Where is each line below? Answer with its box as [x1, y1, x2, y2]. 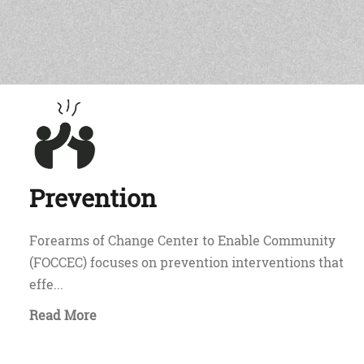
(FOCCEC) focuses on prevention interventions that [29, 253, 344, 271]
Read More [29, 306, 97, 323]
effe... [29, 275, 63, 292]
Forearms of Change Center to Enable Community [29, 232, 336, 249]
